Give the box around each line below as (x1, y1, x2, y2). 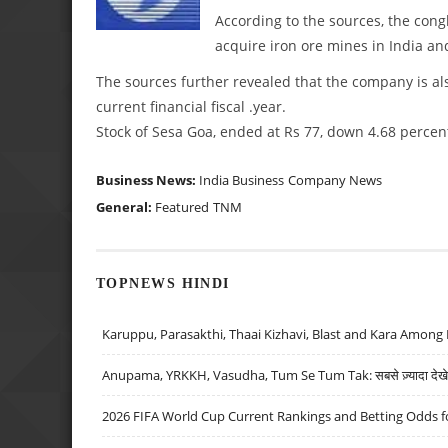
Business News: (96, 170, 199, 189)
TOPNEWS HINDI (96, 275, 230, 292)
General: (96, 197, 155, 216)
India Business (199, 170, 284, 189)
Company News (288, 170, 382, 189)
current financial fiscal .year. (96, 96, 286, 116)
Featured (155, 197, 209, 216)
